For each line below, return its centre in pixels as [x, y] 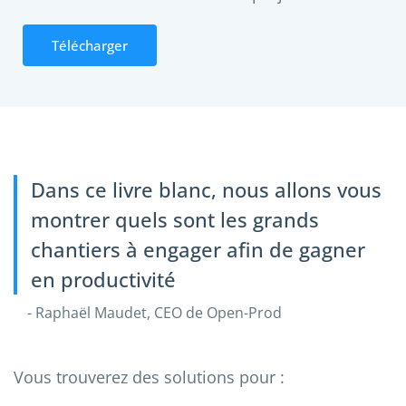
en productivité [103, 279]
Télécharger [90, 45]
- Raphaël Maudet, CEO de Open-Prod [155, 312]
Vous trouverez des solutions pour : [149, 377]
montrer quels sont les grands [175, 219]
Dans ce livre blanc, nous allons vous [206, 189]
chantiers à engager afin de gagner [198, 249]
